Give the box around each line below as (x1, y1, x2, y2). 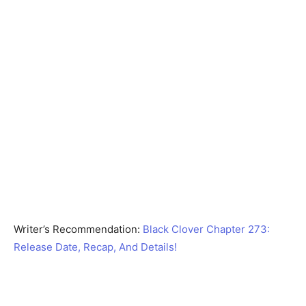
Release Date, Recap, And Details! (14, 240, 177, 253)
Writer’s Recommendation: (14, 222, 140, 236)
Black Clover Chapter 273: (140, 222, 270, 236)
